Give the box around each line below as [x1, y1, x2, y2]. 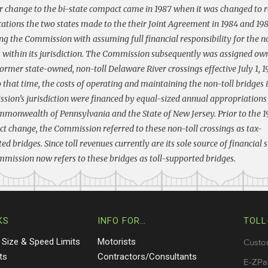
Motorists [97, 236, 136, 247]
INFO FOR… [97, 215, 146, 226]
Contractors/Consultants [97, 251, 197, 262]
